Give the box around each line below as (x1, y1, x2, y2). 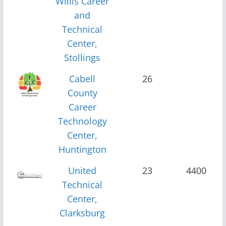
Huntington (58, 143, 106, 155)
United (68, 164, 97, 177)
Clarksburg (60, 206, 105, 219)
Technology (58, 115, 107, 127)
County (67, 86, 97, 99)
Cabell (69, 72, 96, 85)
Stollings (64, 51, 101, 64)
